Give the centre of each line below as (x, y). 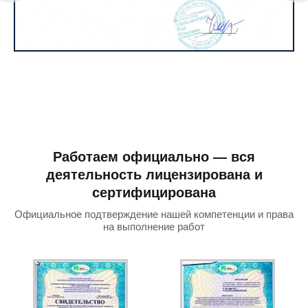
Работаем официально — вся (154, 157)
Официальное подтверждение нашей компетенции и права (154, 214)
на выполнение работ (154, 227)
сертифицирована (154, 192)
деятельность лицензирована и (154, 175)
